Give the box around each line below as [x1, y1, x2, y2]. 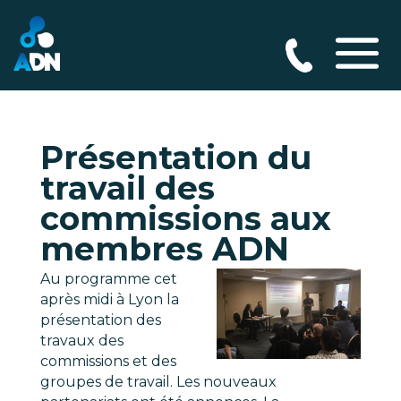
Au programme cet [39, 270, 177, 287]
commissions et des [39, 353, 176, 370]
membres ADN [39, 229, 289, 269]
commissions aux [39, 199, 331, 238]
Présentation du [39, 138, 311, 177]
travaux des [39, 332, 124, 349]
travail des [39, 168, 215, 208]
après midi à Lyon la [39, 291, 179, 308]
